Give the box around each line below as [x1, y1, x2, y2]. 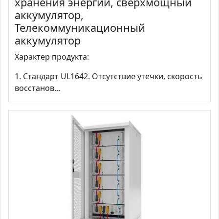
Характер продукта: [15, 51, 89, 63]
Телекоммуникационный [15, 21, 145, 35]
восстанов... [15, 83, 60, 94]
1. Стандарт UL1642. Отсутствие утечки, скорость [15, 71, 202, 82]
